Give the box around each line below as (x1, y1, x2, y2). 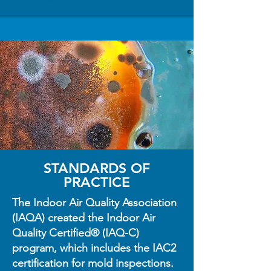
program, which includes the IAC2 (12, 241, 176, 255)
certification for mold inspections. (12, 256, 174, 270)
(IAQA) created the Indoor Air (12, 211, 155, 224)
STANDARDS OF (44, 160, 150, 177)
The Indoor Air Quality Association (12, 196, 177, 209)
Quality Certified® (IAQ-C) (12, 226, 139, 240)
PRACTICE (64, 174, 130, 191)
